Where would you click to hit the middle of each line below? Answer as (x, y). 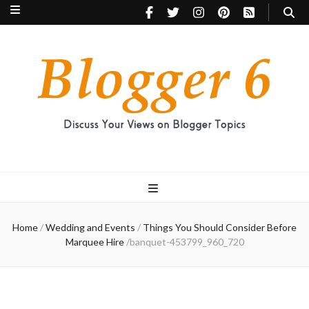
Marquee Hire (94, 242)
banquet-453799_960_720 (187, 242)
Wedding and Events (90, 227)
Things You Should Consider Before (220, 227)
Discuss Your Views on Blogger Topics (79, 144)
